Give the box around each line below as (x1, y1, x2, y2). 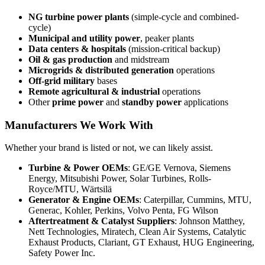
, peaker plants (140, 33, 194, 43)
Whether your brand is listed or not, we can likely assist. (5, 143, 213, 153)
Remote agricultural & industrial (28, 86, 160, 96)
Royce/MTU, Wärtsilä (28, 184, 112, 195)
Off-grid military (28, 76, 95, 86)
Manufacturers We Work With (5, 118, 153, 131)
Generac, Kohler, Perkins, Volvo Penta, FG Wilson (28, 205, 218, 216)
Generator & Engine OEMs (28, 195, 139, 205)
